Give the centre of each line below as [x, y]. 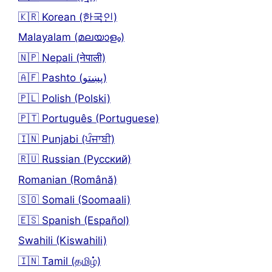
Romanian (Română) [68, 179]
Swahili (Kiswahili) [63, 241]
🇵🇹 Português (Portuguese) [89, 119]
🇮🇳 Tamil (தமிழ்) [59, 261]
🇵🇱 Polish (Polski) [64, 98]
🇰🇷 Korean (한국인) [68, 17]
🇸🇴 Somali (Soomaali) [74, 200]
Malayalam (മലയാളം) [71, 37]
